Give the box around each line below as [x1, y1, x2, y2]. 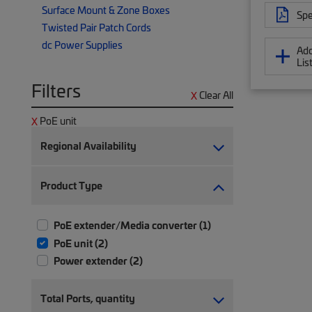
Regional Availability [40, 139, 136, 153]
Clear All [199, 88, 233, 102]
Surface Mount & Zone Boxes [42, 3, 170, 17]
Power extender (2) [54, 253, 143, 268]
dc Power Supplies [42, 38, 123, 52]
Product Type [40, 178, 102, 192]
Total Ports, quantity [40, 291, 135, 306]
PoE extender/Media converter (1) [54, 217, 211, 232]
